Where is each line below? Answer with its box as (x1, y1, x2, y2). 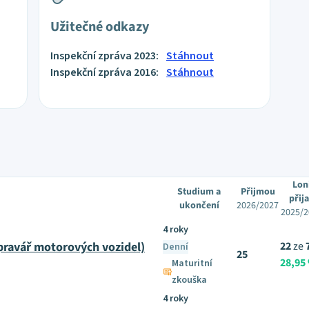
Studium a (177, 185, 221, 199)
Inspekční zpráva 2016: (50, 65, 161, 80)
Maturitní (172, 257, 213, 270)
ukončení (179, 199, 219, 212)
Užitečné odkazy (50, 17, 149, 37)
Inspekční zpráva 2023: (50, 48, 161, 63)
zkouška (172, 273, 208, 287)
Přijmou (240, 185, 275, 199)
